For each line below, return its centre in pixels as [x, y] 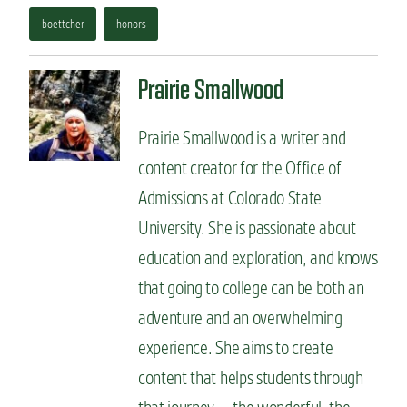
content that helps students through [251, 377]
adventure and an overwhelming [240, 317]
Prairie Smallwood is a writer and [242, 137]
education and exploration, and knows [258, 257]
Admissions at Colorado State [230, 197]
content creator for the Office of [240, 167]
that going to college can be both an [251, 287]
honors [131, 23]
